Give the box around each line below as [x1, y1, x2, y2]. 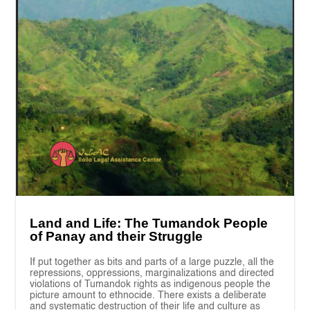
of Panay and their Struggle [30, 229, 203, 244]
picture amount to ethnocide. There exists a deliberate [30, 291, 267, 301]
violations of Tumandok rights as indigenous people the [30, 280, 271, 290]
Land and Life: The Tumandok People [30, 216, 268, 231]
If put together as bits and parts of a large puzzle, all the [30, 257, 275, 268]
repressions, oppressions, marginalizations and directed [30, 268, 275, 279]
